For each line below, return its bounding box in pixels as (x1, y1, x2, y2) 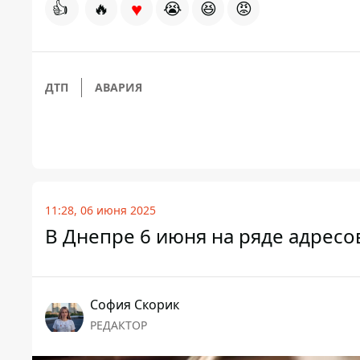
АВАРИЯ (95, 80, 142, 96)
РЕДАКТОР (90, 317, 147, 333)
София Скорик (90, 296, 179, 314)
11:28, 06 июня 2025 (45, 202, 156, 219)
